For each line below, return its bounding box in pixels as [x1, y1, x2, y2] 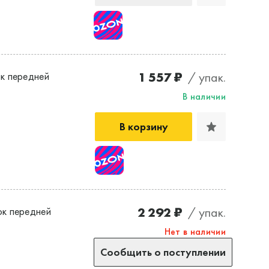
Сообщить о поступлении [100, 245, 226, 259]
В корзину [119, 119, 168, 133]
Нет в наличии [164, 225, 226, 238]
